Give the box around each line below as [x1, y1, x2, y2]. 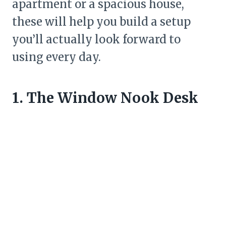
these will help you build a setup [12, 15, 191, 29]
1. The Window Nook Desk [12, 89, 198, 107]
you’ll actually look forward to [12, 32, 181, 47]
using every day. [12, 50, 101, 65]
